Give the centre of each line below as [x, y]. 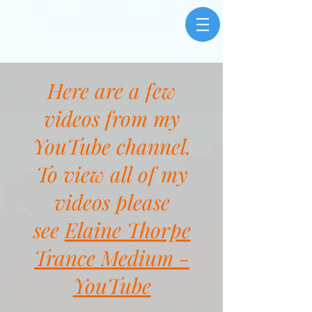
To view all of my [112, 174]
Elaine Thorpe [127, 230]
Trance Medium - [112, 258]
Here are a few [112, 91]
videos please [112, 202]
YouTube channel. [112, 146]
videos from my [112, 118]
